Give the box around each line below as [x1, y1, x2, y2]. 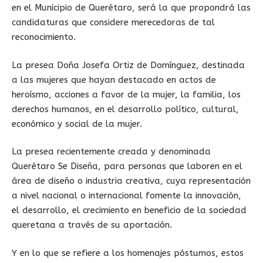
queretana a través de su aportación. [12, 220, 172, 230]
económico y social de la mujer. [12, 118, 142, 129]
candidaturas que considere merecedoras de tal [12, 17, 215, 28]
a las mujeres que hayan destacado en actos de [12, 74, 216, 85]
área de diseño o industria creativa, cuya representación [12, 176, 251, 186]
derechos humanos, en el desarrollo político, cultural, [12, 103, 239, 114]
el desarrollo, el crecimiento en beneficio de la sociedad [12, 205, 247, 215]
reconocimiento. [12, 32, 76, 42]
